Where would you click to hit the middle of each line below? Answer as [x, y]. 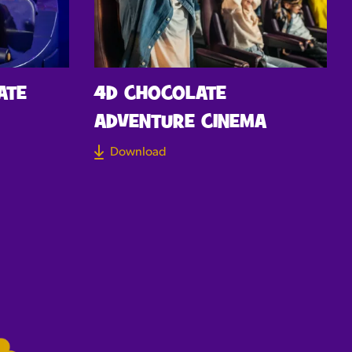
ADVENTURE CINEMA [180, 122]
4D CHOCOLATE [160, 94]
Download [138, 152]
